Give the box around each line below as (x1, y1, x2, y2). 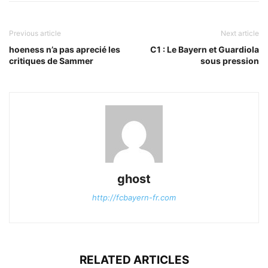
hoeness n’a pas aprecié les (9, 44, 120, 54)
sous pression (200, 56, 259, 66)
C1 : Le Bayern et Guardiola (150, 44, 259, 54)
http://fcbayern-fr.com (92, 193, 176, 202)
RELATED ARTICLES (79, 253, 189, 267)
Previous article (9, 29, 61, 38)
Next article (221, 29, 259, 38)
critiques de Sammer (9, 56, 93, 66)
